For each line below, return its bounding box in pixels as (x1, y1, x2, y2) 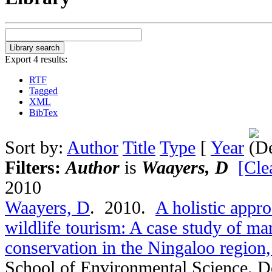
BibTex (29, 107, 58, 118)
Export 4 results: (5, 53, 67, 64)
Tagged (29, 85, 58, 96)
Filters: (5, 157, 66, 177)
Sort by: (5, 137, 67, 157)
